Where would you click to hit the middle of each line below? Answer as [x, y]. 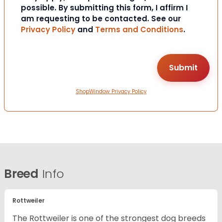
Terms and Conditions [139, 30]
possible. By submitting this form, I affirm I [104, 8]
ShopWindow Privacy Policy [111, 92]
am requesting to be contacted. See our [101, 19]
